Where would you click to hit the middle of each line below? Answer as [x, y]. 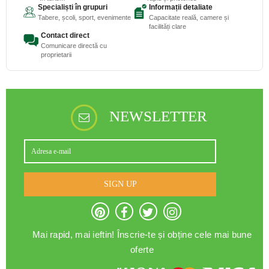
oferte [142, 249]
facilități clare [167, 26]
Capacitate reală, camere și [189, 17]
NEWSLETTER [158, 116]
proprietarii [56, 54]
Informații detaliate [180, 7]
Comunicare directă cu [74, 45]
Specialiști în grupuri [72, 7]
